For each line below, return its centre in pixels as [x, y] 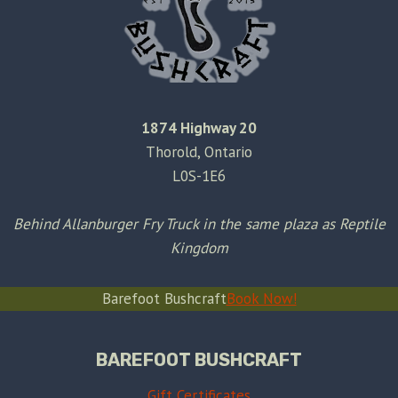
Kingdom [199, 247]
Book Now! [261, 298]
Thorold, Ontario [199, 151]
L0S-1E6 [199, 175]
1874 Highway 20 [199, 127]
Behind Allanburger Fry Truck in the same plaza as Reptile [199, 223]
